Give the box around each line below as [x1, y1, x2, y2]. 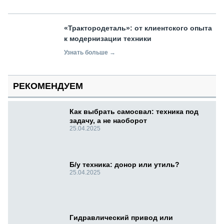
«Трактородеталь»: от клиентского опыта [64, 24, 212, 32]
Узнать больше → [64, 49, 115, 56]
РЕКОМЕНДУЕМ [13, 81, 83, 91]
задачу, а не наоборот [69, 116, 147, 125]
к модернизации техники [64, 34, 153, 43]
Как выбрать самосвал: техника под [69, 107, 198, 116]
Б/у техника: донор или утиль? [69, 160, 179, 169]
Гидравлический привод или [69, 213, 173, 222]
